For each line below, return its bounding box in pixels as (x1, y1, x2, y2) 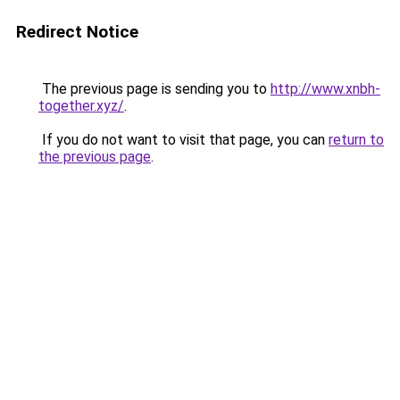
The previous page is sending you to (38, 80, 271, 97)
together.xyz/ (38, 97, 124, 114)
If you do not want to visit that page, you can (38, 131, 329, 148)
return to (329, 131, 384, 148)
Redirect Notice (16, 21, 138, 42)
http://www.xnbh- (271, 80, 380, 97)
